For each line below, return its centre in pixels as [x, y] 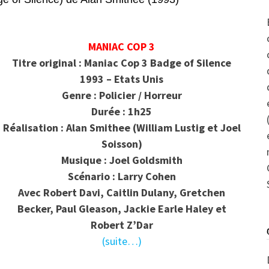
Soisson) [122, 144]
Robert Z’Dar [122, 225]
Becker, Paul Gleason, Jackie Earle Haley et [122, 209]
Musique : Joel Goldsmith [122, 160]
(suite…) [122, 241]
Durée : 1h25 [122, 112]
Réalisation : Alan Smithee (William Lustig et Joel [122, 128]
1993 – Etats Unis [122, 79]
